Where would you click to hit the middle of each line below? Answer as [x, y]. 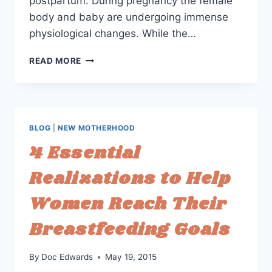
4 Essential [85, 153]
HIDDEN [98, 121]
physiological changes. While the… [113, 33]
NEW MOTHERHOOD [97, 127]
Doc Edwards [67, 257]
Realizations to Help [130, 178]
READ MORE [56, 60]
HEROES [99, 134]
